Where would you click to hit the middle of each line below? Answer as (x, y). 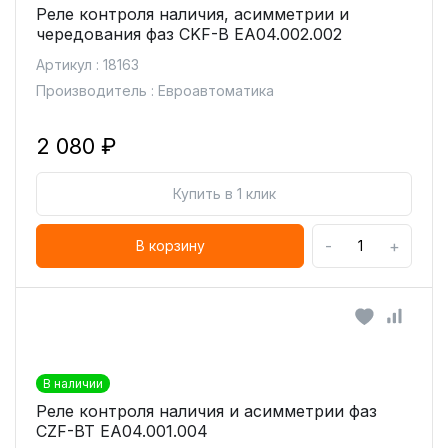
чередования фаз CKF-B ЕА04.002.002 (189, 34)
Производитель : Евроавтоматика (155, 90)
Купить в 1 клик (224, 193)
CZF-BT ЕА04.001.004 (122, 431)
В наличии (73, 383)
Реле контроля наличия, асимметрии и (192, 14)
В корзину (170, 245)
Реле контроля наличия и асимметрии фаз (206, 411)
